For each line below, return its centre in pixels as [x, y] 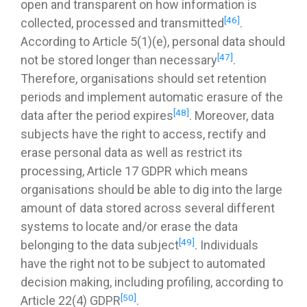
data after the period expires [97, 116]
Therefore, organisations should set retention [144, 79]
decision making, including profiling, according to [152, 282]
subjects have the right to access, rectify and [143, 134]
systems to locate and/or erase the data [129, 227]
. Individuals [226, 245]
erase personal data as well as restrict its [132, 153]
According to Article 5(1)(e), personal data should [153, 42]
